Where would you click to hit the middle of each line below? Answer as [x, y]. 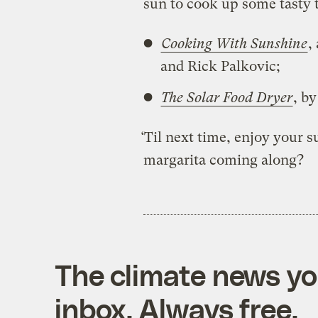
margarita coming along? [223, 160]
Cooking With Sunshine [234, 43]
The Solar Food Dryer [226, 97]
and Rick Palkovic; [220, 66]
